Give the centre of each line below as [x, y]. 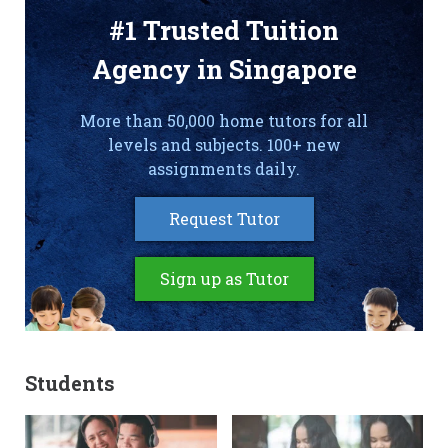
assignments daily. [224, 168]
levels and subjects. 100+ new [224, 144]
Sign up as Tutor [224, 278]
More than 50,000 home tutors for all [224, 120]
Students [70, 382]
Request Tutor [224, 218]
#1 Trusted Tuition [224, 29]
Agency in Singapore [224, 68]
